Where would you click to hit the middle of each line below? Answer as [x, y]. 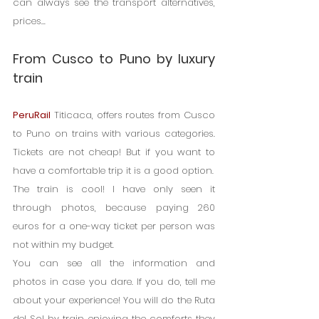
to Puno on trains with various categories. [114, 133]
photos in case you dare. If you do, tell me [114, 281]
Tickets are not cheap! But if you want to [114, 152]
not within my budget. [63, 244]
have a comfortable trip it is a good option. [113, 170]
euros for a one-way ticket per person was [114, 226]
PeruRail [32, 115]
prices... [29, 21]
